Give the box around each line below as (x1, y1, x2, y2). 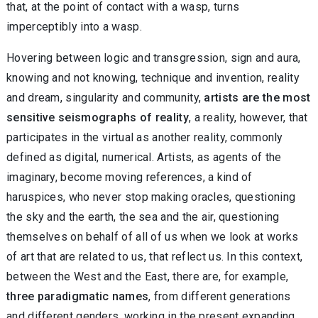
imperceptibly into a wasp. (6, 19, 142, 33)
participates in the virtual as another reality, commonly (6, 130, 283, 144)
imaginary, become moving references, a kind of (6, 170, 253, 184)
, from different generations (148, 289, 291, 303)
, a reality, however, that (188, 110, 308, 124)
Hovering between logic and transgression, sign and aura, (6, 50, 301, 65)
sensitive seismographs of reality (6, 110, 189, 124)
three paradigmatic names (6, 289, 149, 303)
